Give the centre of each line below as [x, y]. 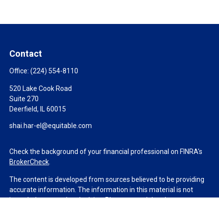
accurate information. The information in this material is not [101, 190]
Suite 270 [24, 99]
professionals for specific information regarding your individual [106, 210]
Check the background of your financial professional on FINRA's [106, 152]
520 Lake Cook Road [41, 88]
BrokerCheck [29, 162]
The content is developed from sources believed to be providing [107, 179]
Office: [20, 71]
